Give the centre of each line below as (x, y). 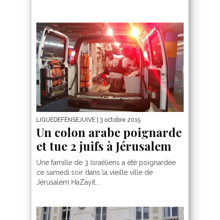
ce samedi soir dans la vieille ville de (95, 172)
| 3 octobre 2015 (118, 120)
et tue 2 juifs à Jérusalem (104, 146)
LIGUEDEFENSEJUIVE (66, 120)
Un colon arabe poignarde (109, 132)
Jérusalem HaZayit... (68, 182)
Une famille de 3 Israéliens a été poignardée (106, 162)
